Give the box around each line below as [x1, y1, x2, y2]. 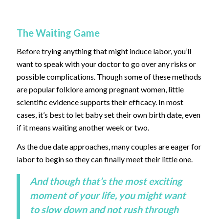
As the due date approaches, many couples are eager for [16, 142, 201, 152]
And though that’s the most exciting [29, 175, 182, 187]
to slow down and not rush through [29, 203, 178, 216]
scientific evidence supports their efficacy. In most [16, 97, 183, 107]
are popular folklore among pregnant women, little [16, 84, 184, 94]
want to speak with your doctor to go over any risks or [16, 59, 196, 68]
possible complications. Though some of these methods [16, 71, 201, 81]
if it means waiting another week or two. [16, 122, 149, 132]
